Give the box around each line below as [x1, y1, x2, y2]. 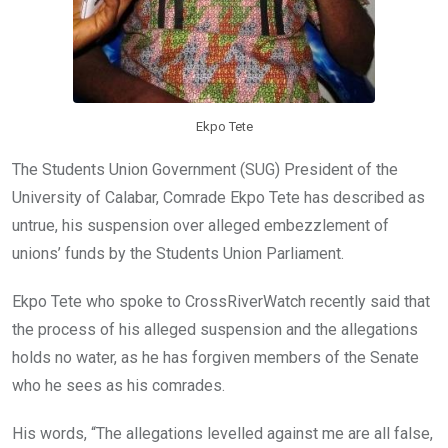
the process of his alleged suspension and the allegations [12, 320, 418, 340]
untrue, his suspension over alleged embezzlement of [12, 216, 389, 236]
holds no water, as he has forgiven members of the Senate [12, 348, 419, 368]
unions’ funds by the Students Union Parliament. [12, 244, 344, 264]
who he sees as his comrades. [12, 376, 225, 396]
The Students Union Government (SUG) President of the [12, 160, 398, 180]
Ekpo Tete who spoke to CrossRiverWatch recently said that [12, 292, 430, 312]
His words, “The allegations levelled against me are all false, [12, 424, 433, 444]
